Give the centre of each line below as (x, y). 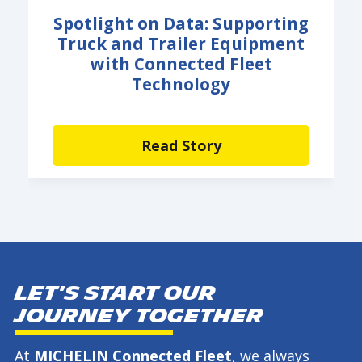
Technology (181, 84)
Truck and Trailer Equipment (181, 43)
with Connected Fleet (181, 63)
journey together (139, 317)
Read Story (181, 146)
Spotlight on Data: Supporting (181, 23)
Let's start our (115, 294)
